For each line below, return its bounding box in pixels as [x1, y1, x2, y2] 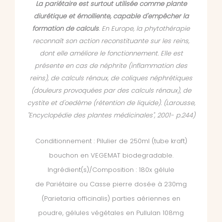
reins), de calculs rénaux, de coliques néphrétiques [30, 73, 192, 83]
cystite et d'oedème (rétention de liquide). [27, 98, 164, 108]
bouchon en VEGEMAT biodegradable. [49, 151, 173, 161]
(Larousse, [163, 98, 195, 108]
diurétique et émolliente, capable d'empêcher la [33, 11, 189, 21]
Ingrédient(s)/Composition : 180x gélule [48, 165, 174, 175]
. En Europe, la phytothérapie [99, 24, 190, 34]
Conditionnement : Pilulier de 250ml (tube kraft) [35, 136, 187, 146]
